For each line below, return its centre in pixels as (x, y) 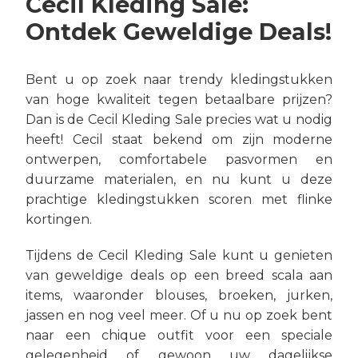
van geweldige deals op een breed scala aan (179, 275)
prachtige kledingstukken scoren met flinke (179, 199)
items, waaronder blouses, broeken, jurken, (179, 295)
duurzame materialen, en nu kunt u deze (179, 179)
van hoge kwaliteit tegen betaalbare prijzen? (179, 99)
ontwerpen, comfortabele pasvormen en (179, 159)
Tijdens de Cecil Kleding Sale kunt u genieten (179, 255)
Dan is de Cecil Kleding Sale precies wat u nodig (179, 119)
